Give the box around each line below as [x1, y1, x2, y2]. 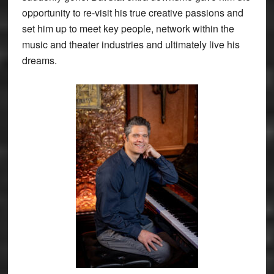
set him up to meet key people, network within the [21, 21, 234, 36]
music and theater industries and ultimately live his [21, 37, 240, 52]
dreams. [21, 53, 57, 68]
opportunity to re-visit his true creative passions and [21, 6, 243, 20]
